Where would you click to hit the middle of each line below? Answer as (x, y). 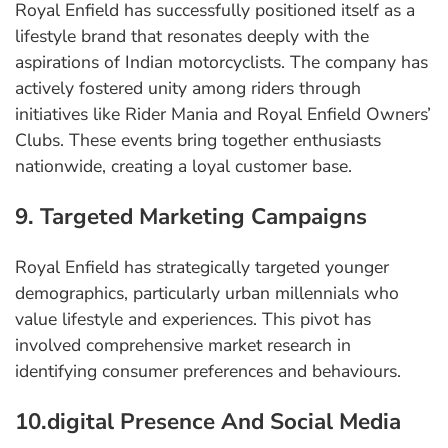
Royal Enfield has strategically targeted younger (202, 267)
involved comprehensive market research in (183, 345)
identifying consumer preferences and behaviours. (208, 371)
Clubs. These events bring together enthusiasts (198, 140)
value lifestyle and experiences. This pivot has (193, 319)
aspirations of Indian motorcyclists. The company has (221, 62)
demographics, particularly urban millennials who (207, 293)
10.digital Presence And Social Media (208, 422)
